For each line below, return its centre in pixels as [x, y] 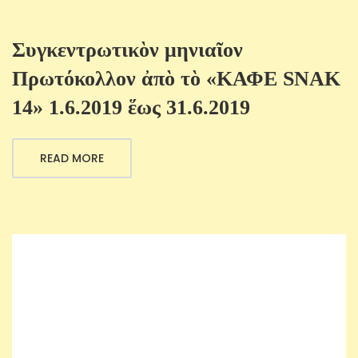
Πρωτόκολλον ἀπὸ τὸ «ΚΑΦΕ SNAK [176, 79]
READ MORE [72, 159]
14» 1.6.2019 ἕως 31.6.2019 [131, 108]
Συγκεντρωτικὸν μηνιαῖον [127, 50]
